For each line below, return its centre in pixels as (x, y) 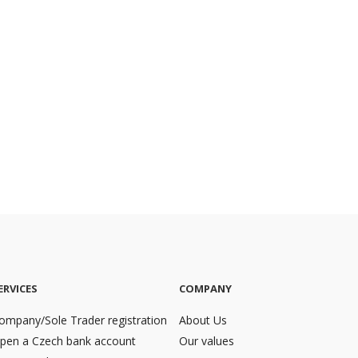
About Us (203, 320)
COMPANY (205, 288)
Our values (207, 341)
